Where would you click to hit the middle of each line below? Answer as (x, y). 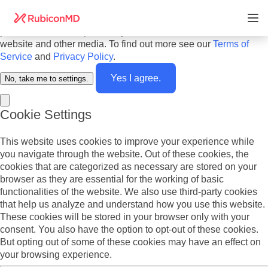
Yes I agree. (136, 78)
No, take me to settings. (47, 79)
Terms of (231, 44)
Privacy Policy (83, 57)
